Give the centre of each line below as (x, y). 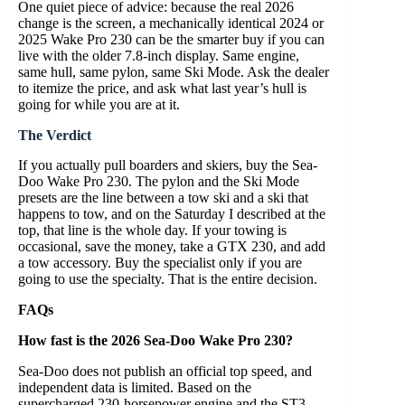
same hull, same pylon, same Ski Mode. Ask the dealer (174, 71)
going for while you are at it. (99, 104)
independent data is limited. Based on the (135, 387)
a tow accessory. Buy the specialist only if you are (160, 262)
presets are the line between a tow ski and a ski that (163, 197)
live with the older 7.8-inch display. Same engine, (159, 55)
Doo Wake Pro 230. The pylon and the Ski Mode (159, 181)
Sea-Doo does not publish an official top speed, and (165, 371)
